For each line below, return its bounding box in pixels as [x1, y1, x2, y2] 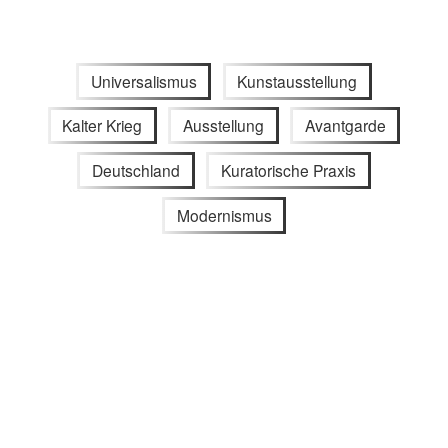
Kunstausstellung [237, 69, 358, 92]
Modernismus [176, 203, 272, 226]
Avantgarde [304, 114, 386, 137]
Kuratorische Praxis [220, 159, 356, 182]
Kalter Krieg [62, 114, 143, 137]
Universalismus [90, 69, 197, 92]
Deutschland [92, 159, 181, 182]
